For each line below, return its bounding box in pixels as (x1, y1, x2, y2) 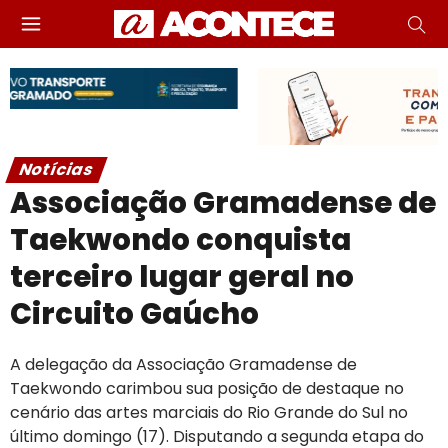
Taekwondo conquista (10, 219, 351, 260)
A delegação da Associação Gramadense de (10, 352, 357, 376)
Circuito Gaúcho (10, 293, 259, 334)
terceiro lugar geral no (10, 256, 354, 297)
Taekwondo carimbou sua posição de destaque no (10, 376, 404, 400)
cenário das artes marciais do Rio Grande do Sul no (10, 400, 408, 424)
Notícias (15, 157, 98, 181)
